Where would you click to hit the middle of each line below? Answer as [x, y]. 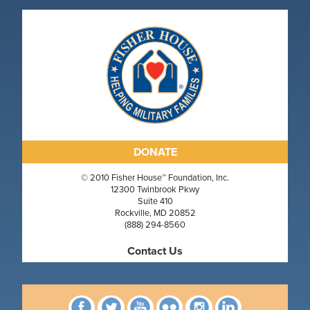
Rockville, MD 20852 [155, 213]
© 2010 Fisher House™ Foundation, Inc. [155, 178]
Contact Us [155, 251]
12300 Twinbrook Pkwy [155, 190]
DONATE [155, 152]
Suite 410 [155, 201]
